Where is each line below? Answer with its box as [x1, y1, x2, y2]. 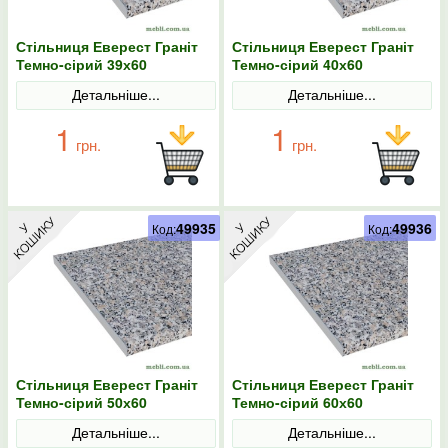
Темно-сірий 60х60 [232, 392, 363, 412]
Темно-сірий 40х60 [232, 54, 363, 74]
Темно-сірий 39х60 [16, 54, 147, 74]
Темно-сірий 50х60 [16, 392, 147, 412]
